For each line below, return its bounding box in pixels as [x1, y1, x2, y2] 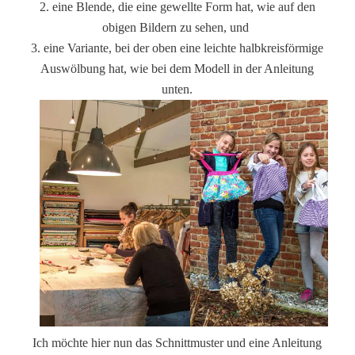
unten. [162, 82, 193, 97]
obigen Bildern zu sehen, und [102, 21, 253, 35]
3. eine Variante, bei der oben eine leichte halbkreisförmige [31, 41, 324, 55]
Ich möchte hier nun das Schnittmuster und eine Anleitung [32, 335, 323, 349]
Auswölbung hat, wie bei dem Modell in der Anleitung [40, 62, 315, 76]
